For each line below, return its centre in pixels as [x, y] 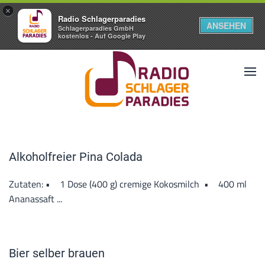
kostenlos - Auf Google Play [102, 36]
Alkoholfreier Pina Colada [76, 157]
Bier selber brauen [57, 253]
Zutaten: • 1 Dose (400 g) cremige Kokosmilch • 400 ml [129, 184]
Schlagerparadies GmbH [96, 28]
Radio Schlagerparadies [102, 19]
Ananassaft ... [35, 199]
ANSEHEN [226, 25]
